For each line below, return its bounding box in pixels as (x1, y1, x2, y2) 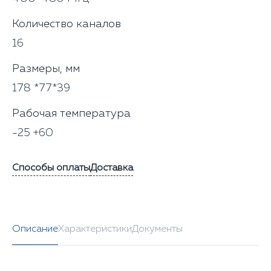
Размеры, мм (12, 63, 80, 74)
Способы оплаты (12, 163, 90, 173)
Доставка (90, 163, 133, 173)
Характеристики (58, 224, 132, 234)
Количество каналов (12, 18, 121, 30)
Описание (12, 224, 58, 234)
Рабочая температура (12, 108, 131, 119)
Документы (132, 224, 183, 234)
